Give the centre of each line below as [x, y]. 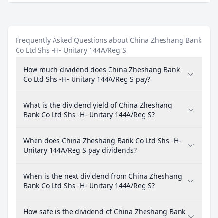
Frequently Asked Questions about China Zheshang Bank [109, 40]
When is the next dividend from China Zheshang [103, 176]
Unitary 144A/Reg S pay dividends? [80, 150]
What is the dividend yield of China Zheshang [98, 105]
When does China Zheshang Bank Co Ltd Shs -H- [102, 140]
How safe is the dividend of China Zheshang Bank [104, 211]
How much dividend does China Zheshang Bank [101, 69]
